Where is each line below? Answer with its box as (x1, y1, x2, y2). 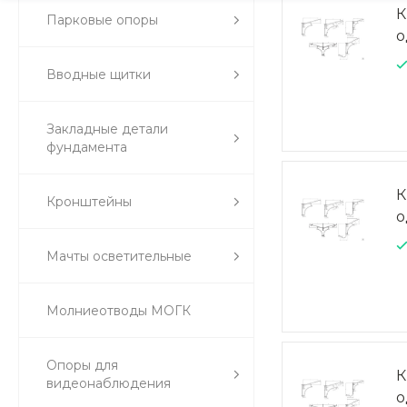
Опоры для (46, 357, 118, 373)
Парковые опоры (46, 12, 158, 28)
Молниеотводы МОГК (46, 303, 191, 319)
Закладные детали (46, 121, 168, 137)
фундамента (46, 139, 127, 155)
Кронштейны (46, 194, 132, 210)
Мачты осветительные (46, 248, 192, 264)
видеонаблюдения (46, 375, 171, 392)
